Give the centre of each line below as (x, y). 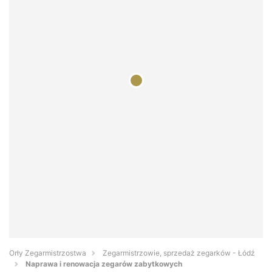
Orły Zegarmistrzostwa (48, 253)
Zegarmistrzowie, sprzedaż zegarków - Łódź (179, 253)
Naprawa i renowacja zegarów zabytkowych (104, 264)
